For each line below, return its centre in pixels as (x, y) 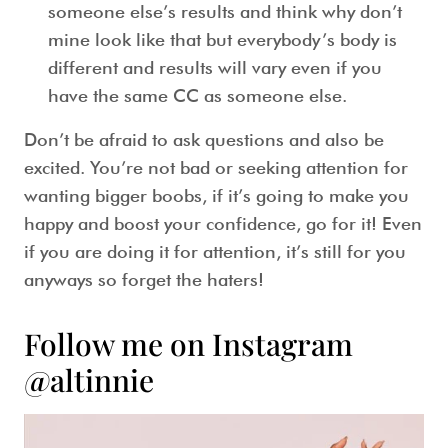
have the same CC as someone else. (197, 96)
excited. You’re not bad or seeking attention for (216, 168)
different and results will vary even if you (215, 68)
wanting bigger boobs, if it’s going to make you (216, 196)
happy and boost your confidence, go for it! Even (223, 224)
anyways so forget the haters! (144, 280)
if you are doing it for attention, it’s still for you (215, 252)
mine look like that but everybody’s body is (222, 40)
